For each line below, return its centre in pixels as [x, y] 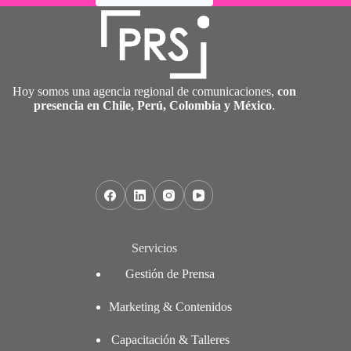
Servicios [155, 248]
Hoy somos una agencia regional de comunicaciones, [145, 92]
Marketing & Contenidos [170, 306]
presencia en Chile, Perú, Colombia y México [153, 106]
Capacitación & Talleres [170, 339]
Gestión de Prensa [170, 273]
